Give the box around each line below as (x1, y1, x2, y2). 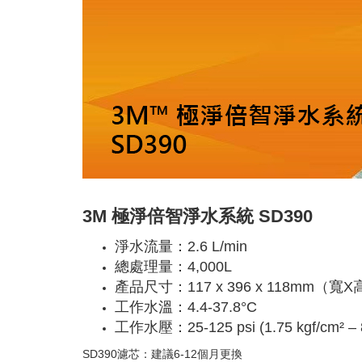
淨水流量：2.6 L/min (115, 238, 247, 255)
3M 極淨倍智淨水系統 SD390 (82, 206, 313, 226)
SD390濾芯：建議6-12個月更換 (82, 347, 242, 360)
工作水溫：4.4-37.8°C (115, 299, 257, 315)
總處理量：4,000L (115, 259, 232, 275)
